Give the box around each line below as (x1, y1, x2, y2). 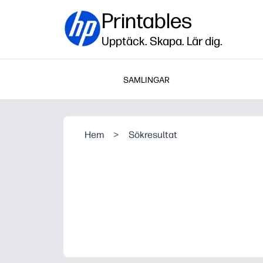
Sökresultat (129, 129, 177, 140)
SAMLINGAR (123, 75, 170, 85)
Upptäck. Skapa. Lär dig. (102, 34, 222, 48)
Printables (102, 8, 192, 33)
